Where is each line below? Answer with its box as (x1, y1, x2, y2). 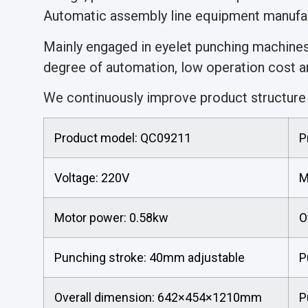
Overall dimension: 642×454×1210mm (54, 290, 262, 305)
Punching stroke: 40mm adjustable (54, 250, 245, 265)
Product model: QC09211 (54, 131, 191, 146)
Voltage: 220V (54, 170, 129, 186)
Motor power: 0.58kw (54, 210, 168, 225)
